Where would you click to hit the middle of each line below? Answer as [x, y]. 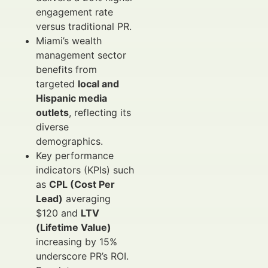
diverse [52, 127]
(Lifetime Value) [74, 227]
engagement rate [74, 12]
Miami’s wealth [69, 41]
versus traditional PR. [84, 26]
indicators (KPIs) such [85, 170]
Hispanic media [71, 98]
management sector [81, 55]
